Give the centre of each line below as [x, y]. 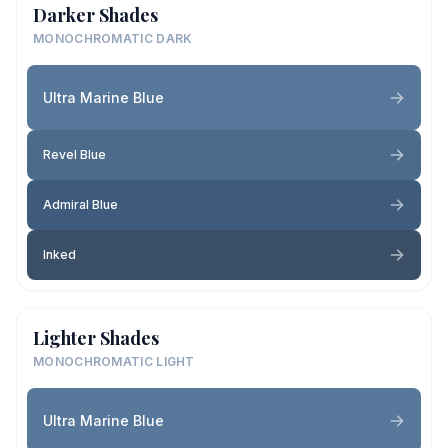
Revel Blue [74, 154]
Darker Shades [95, 15]
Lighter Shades [96, 338]
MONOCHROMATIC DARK [113, 38]
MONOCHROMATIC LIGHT [114, 361]
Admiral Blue [80, 204]
